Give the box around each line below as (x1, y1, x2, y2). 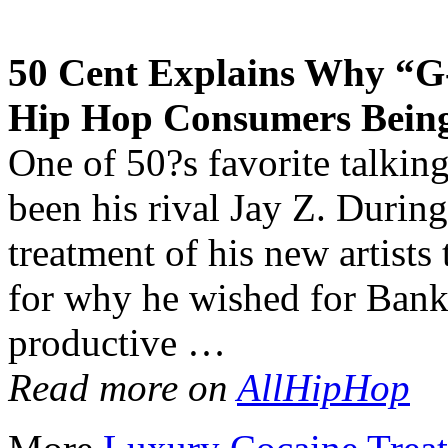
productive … (8, 320, 226, 364)
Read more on (8, 365, 237, 409)
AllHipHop (237, 365, 410, 409)
